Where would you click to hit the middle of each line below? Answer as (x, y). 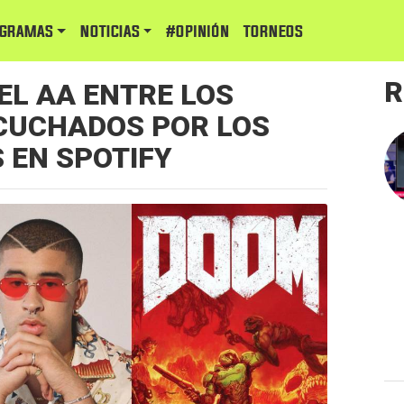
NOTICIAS (110, 32)
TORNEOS (274, 32)
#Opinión (198, 32)
